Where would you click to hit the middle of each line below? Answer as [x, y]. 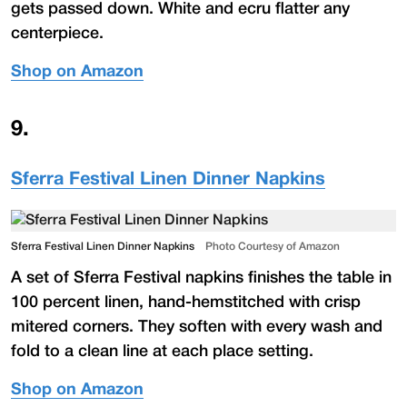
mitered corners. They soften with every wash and [197, 327]
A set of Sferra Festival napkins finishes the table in [201, 278]
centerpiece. [57, 33]
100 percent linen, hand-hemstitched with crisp [186, 302]
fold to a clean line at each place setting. [162, 351]
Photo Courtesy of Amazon [273, 246]
